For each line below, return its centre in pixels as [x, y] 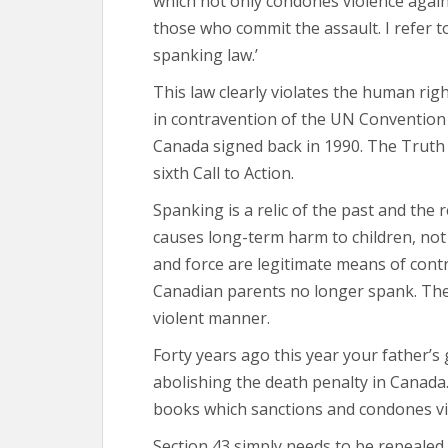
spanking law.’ [205, 54]
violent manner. [211, 317]
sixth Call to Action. [223, 172]
